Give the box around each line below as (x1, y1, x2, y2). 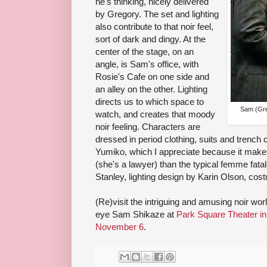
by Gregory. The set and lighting (95, 8, 219, 19)
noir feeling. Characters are (95, 121, 200, 132)
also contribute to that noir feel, (95, 21, 213, 32)
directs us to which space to (95, 96, 204, 107)
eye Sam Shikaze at (95, 209, 176, 219)
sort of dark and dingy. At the (95, 33, 206, 44)
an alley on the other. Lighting (95, 83, 207, 94)
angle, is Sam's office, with (95, 58, 198, 69)
